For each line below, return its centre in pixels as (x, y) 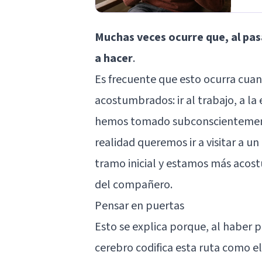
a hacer (114, 58)
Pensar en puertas (139, 206)
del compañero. (135, 185)
